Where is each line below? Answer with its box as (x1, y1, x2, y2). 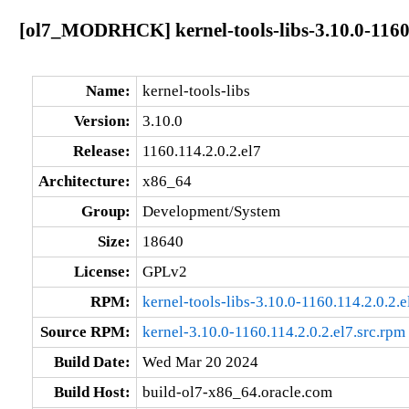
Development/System (142, 202, 280, 220)
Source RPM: (39, 322, 131, 341)
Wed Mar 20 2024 (142, 352, 258, 371)
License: (73, 262, 131, 280)
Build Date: (53, 352, 131, 371)
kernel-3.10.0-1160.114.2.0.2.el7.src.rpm (142, 322, 405, 341)
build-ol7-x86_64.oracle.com (142, 383, 332, 401)
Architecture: (37, 172, 131, 190)
